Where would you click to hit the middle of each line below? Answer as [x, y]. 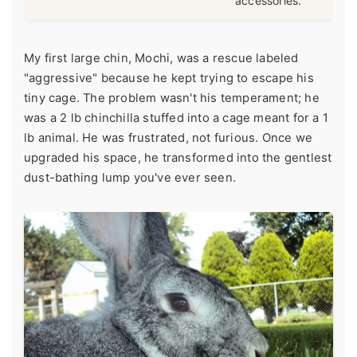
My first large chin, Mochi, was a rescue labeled [161, 59]
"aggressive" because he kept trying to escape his [169, 78]
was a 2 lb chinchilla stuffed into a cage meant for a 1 [177, 118]
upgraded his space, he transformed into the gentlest [178, 158]
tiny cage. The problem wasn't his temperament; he [172, 98]
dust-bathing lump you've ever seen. [130, 178]
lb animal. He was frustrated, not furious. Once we [169, 138]
